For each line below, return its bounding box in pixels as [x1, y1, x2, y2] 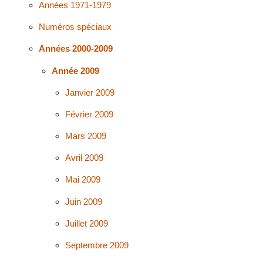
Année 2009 [52, 65, 100, 76]
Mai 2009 [65, 174, 101, 185]
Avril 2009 [65, 153, 104, 163]
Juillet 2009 [65, 218, 109, 228]
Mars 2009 [65, 131, 107, 141]
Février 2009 [65, 109, 114, 119]
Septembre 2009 [65, 240, 129, 251]
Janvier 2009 [65, 87, 115, 97]
